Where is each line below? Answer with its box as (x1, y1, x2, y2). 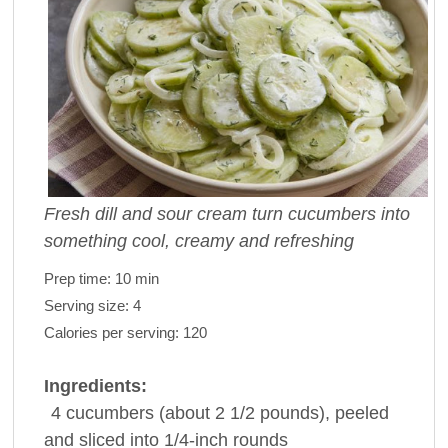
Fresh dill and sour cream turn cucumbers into (43, 203, 410, 224)
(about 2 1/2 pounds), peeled (158, 402, 389, 423)
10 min (114, 269, 159, 287)
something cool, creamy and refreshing (43, 230, 354, 251)
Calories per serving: (43, 323, 183, 341)
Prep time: (43, 269, 115, 287)
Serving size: (43, 296, 133, 314)
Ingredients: (43, 375, 147, 396)
